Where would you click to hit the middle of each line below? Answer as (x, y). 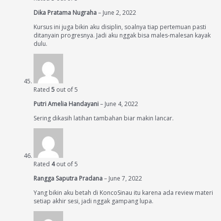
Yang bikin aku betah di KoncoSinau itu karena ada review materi (123, 193)
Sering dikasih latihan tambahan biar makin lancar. (104, 118)
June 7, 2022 (125, 179)
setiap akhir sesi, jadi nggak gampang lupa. (93, 201)
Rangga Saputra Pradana (69, 179)
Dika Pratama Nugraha (66, 13)
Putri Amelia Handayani (67, 104)
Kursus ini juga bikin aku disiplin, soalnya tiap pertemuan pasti (120, 27)
